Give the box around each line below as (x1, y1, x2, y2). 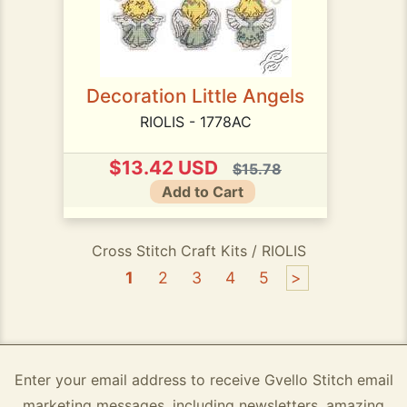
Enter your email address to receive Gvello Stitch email (14, 370, 393, 389)
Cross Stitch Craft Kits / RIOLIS (92, 242, 306, 261)
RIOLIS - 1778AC (139, 112, 252, 131)
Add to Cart (162, 183, 243, 202)
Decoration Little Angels (86, 84, 304, 107)
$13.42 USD (109, 155, 218, 179)
